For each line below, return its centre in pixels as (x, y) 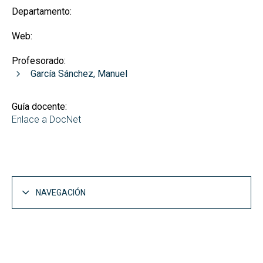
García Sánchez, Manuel (79, 74)
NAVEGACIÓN (61, 192)
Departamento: (42, 12)
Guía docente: (39, 107)
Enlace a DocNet (46, 120)
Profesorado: (39, 61)
